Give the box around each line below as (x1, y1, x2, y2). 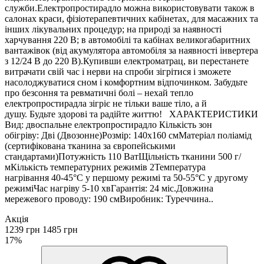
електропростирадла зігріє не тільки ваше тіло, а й (5, 98, 207, 109)
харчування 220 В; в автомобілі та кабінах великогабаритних (5, 35, 250, 45)
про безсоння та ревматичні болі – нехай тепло (5, 88, 193, 98)
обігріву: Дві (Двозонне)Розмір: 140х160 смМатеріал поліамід (5, 130, 252, 141)
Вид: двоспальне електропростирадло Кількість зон (5, 120, 212, 130)
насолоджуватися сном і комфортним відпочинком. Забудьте (5, 77, 247, 88)
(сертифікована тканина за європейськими (5, 141, 176, 151)
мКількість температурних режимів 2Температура (5, 162, 206, 173)
